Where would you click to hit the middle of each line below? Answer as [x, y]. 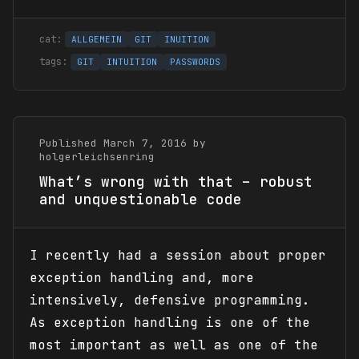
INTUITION [132, 62]
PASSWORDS [195, 62]
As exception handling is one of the [170, 322]
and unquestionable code [141, 199]
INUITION [187, 40]
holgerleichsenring [97, 156]
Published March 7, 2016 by [123, 143]
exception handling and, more [142, 277]
